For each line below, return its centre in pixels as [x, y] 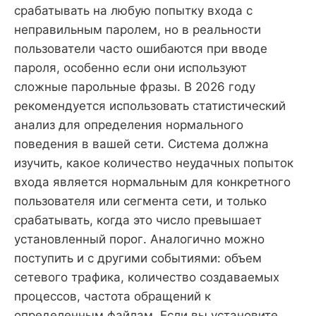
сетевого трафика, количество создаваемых [147, 278]
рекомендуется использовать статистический [150, 106]
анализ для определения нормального [129, 125]
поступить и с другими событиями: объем [138, 259]
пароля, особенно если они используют [130, 68]
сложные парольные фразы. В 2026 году [135, 87]
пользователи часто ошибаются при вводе [141, 49]
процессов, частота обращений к [113, 297]
